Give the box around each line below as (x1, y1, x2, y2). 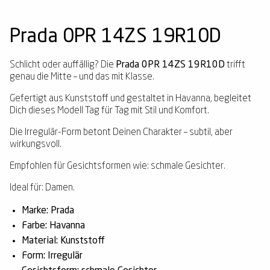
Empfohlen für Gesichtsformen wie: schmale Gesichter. (10, 161, 225, 171)
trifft (225, 60, 245, 70)
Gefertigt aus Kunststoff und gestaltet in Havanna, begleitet (10, 93, 251, 104)
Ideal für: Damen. (10, 183, 75, 193)
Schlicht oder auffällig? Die (10, 60, 116, 70)
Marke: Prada (22, 206, 74, 216)
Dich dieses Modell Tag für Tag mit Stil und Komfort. (10, 105, 209, 116)
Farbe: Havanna (22, 221, 85, 231)
